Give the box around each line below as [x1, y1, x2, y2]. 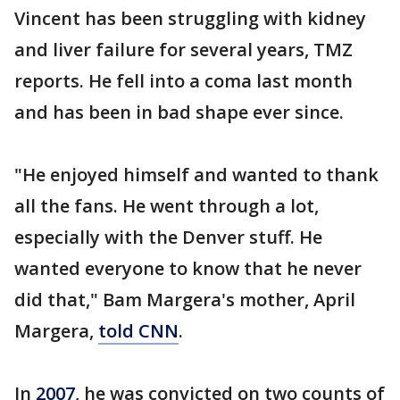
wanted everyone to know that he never [14, 256, 362, 280]
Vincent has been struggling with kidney [14, 6, 366, 30]
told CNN [98, 319, 179, 343]
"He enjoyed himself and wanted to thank [14, 162, 379, 187]
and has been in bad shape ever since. [14, 100, 344, 124]
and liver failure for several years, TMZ [14, 37, 353, 62]
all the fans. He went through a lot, [14, 194, 319, 218]
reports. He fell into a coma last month [14, 69, 353, 93]
